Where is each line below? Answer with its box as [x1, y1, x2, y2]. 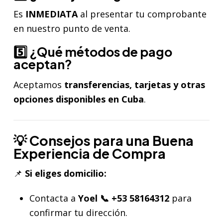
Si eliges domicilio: [25, 167, 107, 180]
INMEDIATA [25, 8, 78, 20]
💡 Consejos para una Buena [13, 131, 194, 149]
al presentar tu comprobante [78, 8, 207, 20]
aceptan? [13, 56, 72, 73]
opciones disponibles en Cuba [13, 93, 144, 105]
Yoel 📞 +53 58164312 [78, 192, 169, 204]
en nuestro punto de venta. [13, 22, 130, 35]
